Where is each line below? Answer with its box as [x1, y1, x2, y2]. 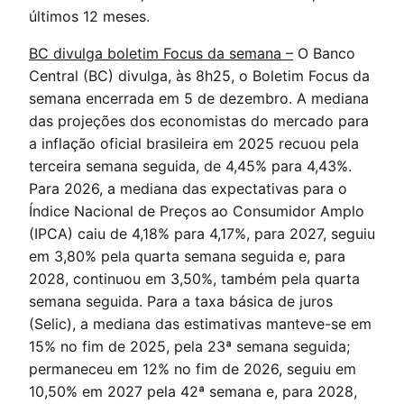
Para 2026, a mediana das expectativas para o [29, 179, 347, 197]
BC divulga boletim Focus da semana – [29, 44, 293, 62]
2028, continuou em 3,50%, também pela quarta [29, 270, 360, 288]
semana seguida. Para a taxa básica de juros [29, 292, 333, 310]
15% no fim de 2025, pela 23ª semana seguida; [29, 337, 350, 355]
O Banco [293, 44, 355, 62]
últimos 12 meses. [29, 7, 150, 25]
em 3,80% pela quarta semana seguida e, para [29, 247, 345, 265]
